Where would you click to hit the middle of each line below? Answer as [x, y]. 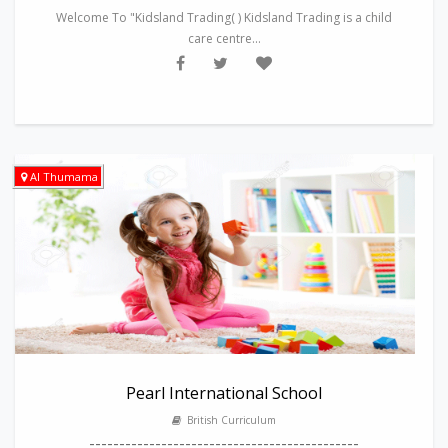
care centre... [224, 38]
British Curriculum [228, 420]
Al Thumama [64, 176]
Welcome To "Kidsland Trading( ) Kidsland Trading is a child [224, 17]
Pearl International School [224, 393]
